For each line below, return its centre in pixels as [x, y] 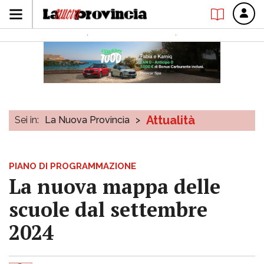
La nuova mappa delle [115, 187]
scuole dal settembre [108, 209]
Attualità [171, 120]
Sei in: [27, 120]
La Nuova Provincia [87, 120]
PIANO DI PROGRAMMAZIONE [72, 166]
